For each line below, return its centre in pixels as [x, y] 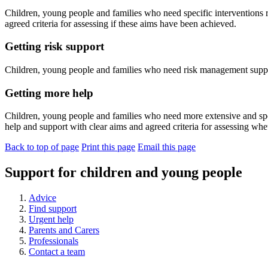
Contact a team [57, 252]
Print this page [108, 147]
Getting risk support [54, 47]
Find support [53, 209]
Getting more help [49, 93]
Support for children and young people [124, 173]
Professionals [54, 241]
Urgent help [51, 220]
